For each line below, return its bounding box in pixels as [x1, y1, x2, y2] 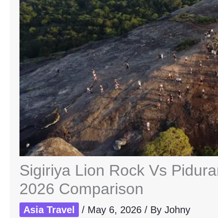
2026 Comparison [19, 180, 144, 198]
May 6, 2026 [88, 204, 145, 215]
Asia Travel [23, 204, 75, 215]
